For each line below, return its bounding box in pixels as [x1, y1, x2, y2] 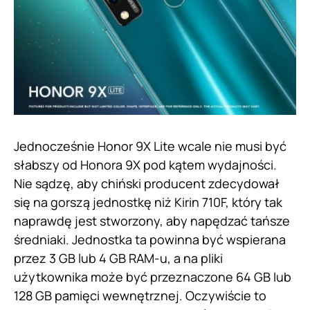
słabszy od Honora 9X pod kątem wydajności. [14, 156, 277, 173]
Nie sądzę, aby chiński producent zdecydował [14, 174, 280, 192]
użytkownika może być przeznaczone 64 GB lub [14, 268, 291, 285]
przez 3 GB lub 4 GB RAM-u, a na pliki [14, 249, 223, 266]
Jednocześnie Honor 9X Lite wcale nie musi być [14, 137, 286, 154]
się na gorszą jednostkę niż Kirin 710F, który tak [14, 193, 282, 210]
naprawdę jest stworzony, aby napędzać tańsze [14, 212, 290, 229]
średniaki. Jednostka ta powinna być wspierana [14, 230, 286, 248]
